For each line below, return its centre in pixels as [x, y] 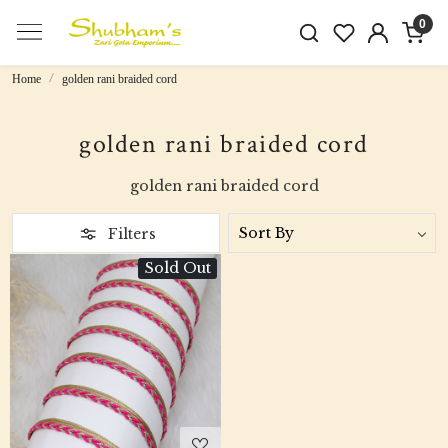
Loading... [124, 368]
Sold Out [177, 268]
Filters [129, 234]
